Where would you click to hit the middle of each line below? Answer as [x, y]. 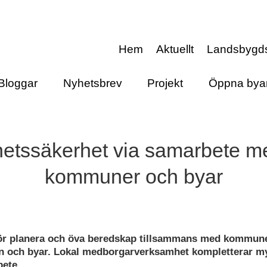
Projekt [165, 83]
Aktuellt [175, 49]
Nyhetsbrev [92, 83]
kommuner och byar [133, 177]
